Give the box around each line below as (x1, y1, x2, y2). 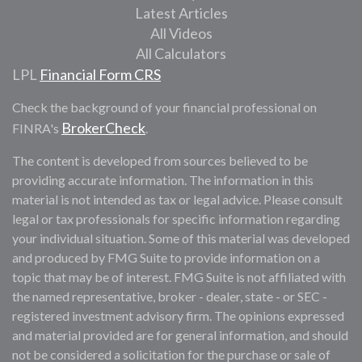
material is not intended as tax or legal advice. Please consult (12, 192, 343, 207)
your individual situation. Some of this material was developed (12, 230, 350, 246)
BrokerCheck (61, 119, 145, 137)
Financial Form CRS (40, 65, 161, 83)
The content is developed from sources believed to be (12, 153, 308, 168)
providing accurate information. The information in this (12, 172, 314, 187)
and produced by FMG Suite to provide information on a (12, 250, 320, 265)
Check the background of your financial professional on (12, 99, 317, 115)
